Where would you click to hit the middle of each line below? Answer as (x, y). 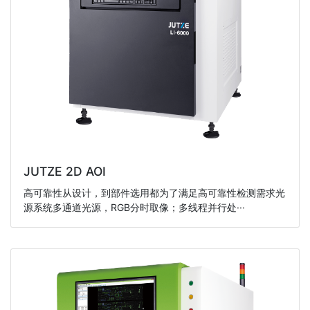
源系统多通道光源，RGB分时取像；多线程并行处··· (134, 208)
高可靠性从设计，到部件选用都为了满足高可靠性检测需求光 (154, 193)
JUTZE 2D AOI (64, 171)
